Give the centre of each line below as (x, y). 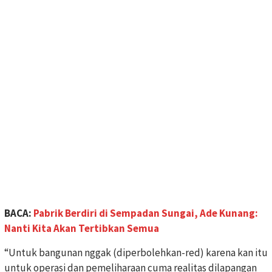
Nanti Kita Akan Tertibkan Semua (82, 229)
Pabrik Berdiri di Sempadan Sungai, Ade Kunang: (146, 213)
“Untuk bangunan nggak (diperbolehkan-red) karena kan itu (136, 253)
